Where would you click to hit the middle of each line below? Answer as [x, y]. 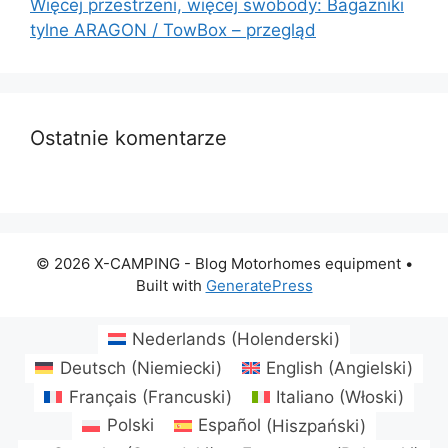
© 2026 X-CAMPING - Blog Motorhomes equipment [218, 264]
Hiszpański [316, 425]
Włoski [372, 396]
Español [230, 425]
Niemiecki [176, 367]
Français [102, 396]
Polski [130, 425]
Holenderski [286, 338]
